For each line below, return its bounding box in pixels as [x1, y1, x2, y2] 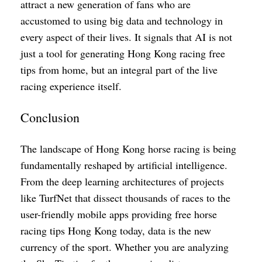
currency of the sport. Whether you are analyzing [20, 240, 229, 254]
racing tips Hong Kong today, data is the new [20, 223, 211, 237]
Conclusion [20, 109, 80, 126]
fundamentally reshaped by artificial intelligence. [20, 158, 227, 172]
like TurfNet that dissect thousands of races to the [20, 191, 230, 205]
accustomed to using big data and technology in [20, 13, 223, 27]
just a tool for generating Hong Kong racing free [20, 46, 225, 60]
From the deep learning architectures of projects [20, 174, 224, 188]
